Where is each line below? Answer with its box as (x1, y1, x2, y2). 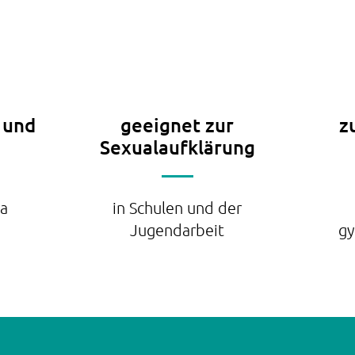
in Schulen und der (113, 198, 242, 217)
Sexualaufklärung (99, 135, 255, 159)
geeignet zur (120, 113, 235, 137)
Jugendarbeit (130, 220, 225, 239)
